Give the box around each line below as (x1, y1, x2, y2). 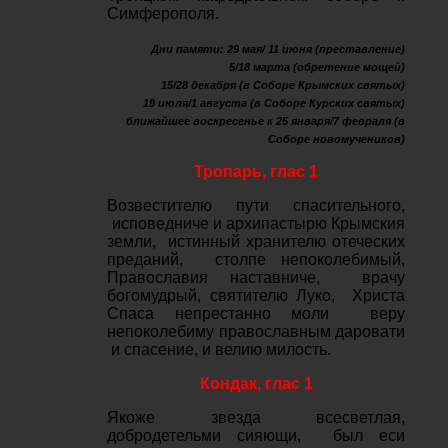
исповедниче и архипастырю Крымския (107, 215, 406, 232)
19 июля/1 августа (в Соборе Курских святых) (143, 97, 406, 109)
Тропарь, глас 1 (194, 163, 319, 180)
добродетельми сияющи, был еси (107, 427, 406, 444)
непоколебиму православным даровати (107, 323, 406, 340)
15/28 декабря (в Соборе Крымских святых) (161, 79, 406, 91)
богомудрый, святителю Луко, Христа (107, 287, 406, 304)
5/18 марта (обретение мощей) (229, 61, 406, 73)
